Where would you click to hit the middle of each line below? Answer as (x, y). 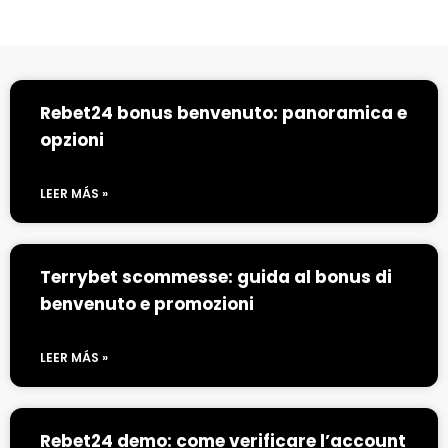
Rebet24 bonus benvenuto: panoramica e (223, 112)
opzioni (72, 139)
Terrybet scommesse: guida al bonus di (216, 276)
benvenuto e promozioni (147, 303)
